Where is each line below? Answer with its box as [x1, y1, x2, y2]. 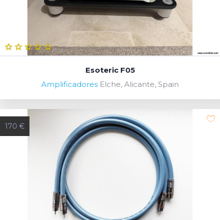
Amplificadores [41, 79, 98, 89]
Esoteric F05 [85, 65, 135, 75]
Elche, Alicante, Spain [100, 79, 179, 89]
